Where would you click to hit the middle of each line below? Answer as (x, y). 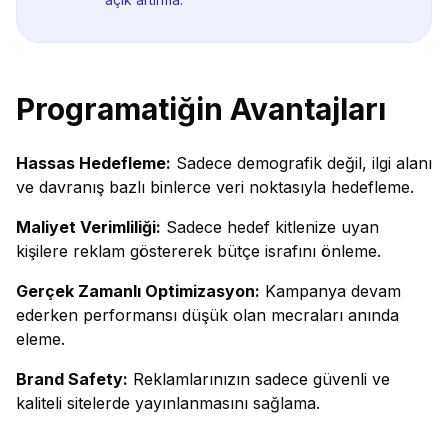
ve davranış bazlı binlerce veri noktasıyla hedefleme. (215, 187)
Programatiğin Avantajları (201, 109)
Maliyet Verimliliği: (88, 227)
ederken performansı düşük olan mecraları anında (207, 315)
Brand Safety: (72, 379)
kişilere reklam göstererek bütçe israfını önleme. (198, 251)
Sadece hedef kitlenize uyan (270, 227)
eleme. (40, 339)
